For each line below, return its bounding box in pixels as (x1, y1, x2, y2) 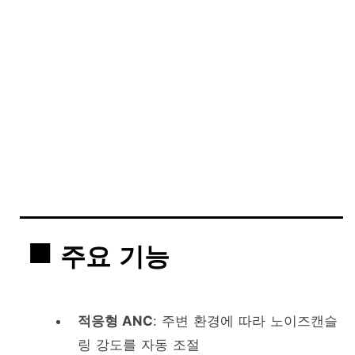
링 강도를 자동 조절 (77, 337, 200, 353)
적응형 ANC (77, 313, 153, 330)
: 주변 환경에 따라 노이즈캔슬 (152, 313, 338, 330)
